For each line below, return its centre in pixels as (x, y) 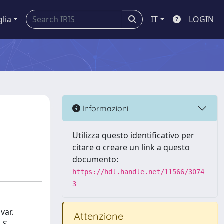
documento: (95, 159)
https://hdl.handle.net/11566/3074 (138, 172)
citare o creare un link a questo (131, 147)
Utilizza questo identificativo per (133, 135)
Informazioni (104, 108)
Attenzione (97, 216)
